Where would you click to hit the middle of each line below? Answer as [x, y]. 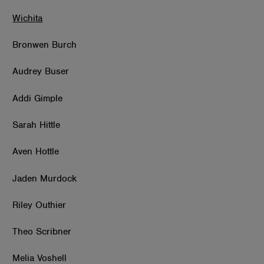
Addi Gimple [38, 98]
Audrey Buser [41, 72]
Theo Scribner [42, 232]
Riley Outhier [39, 205]
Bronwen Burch [45, 44]
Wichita [28, 18]
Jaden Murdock [45, 178]
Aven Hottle [36, 152]
